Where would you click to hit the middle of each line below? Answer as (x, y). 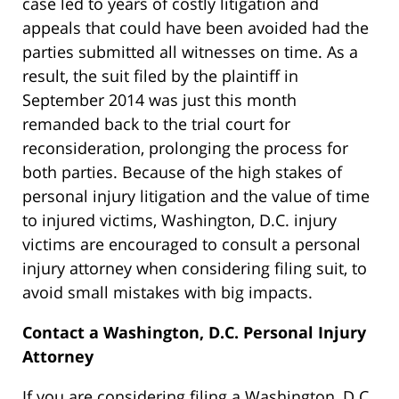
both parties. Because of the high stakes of (182, 172)
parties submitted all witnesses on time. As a (190, 52)
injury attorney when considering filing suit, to (195, 269)
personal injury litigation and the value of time (196, 196)
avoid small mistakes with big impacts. (167, 293)
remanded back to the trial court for (156, 124)
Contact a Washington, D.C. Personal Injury (194, 333)
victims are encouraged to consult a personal (191, 244)
